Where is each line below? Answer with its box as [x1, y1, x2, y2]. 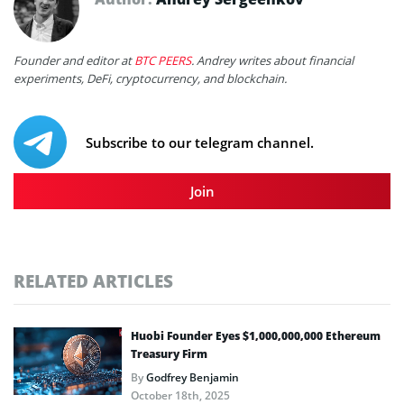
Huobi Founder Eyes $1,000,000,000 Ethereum [131, 327, 381, 344]
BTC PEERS [134, 51, 191, 69]
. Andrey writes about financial [191, 51, 353, 69]
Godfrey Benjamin [146, 369, 239, 385]
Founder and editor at [14, 51, 134, 69]
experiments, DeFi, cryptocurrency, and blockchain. [14, 69, 287, 87]
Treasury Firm [131, 345, 207, 362]
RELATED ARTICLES [14, 269, 173, 292]
